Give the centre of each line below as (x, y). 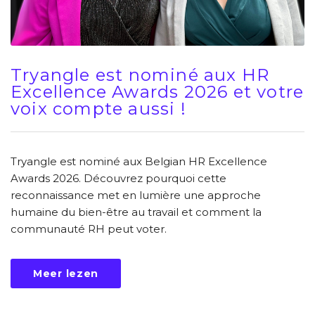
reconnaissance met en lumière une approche (136, 195)
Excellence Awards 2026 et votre (157, 91)
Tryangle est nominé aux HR (140, 75)
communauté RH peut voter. (89, 229)
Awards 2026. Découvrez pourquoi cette (118, 178)
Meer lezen (66, 273)
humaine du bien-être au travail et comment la (136, 212)
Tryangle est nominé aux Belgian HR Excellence (139, 161)
